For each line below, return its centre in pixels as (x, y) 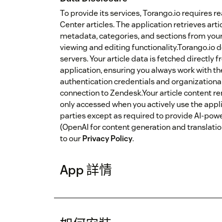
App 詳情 (86, 170)
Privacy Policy (107, 139)
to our (71, 139)
